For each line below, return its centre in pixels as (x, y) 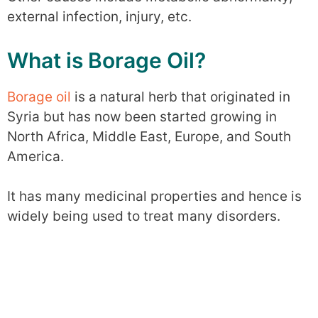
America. (35, 156)
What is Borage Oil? (106, 60)
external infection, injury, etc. (99, 17)
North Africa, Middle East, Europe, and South (149, 136)
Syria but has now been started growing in (142, 116)
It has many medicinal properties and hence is (154, 196)
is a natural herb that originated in (181, 97)
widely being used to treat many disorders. (144, 216)
